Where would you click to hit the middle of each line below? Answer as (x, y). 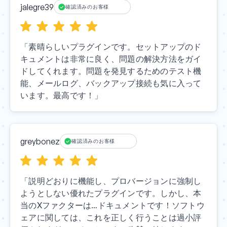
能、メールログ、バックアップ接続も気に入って (111, 83)
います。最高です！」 (62, 96)
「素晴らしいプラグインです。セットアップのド (111, 47)
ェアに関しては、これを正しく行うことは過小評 (111, 218)
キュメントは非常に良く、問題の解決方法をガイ (111, 59)
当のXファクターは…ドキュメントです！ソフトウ (112, 205)
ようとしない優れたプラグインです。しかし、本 (111, 193)
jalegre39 (37, 7)
